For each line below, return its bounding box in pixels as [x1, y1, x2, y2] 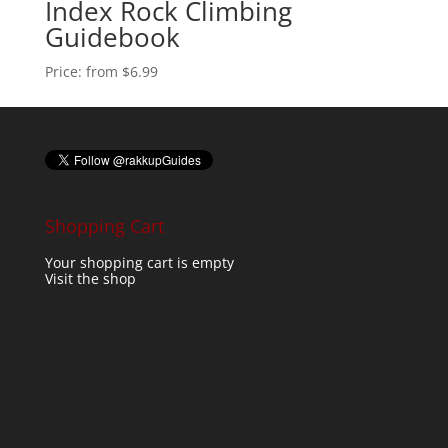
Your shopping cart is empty [44, 253, 234, 273]
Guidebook [44, 19, 180, 55]
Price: [44, 62, 86, 81]
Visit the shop [44, 269, 136, 289]
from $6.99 [85, 62, 158, 81]
